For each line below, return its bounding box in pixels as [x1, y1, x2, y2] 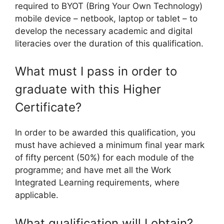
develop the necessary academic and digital [15, 25, 192, 36]
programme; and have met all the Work [15, 165, 171, 175]
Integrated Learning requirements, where [15, 177, 179, 187]
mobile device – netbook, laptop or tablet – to [15, 13, 197, 23]
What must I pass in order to [15, 64, 177, 78]
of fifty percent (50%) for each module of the [15, 152, 194, 162]
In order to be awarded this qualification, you [15, 127, 195, 137]
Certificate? [15, 100, 81, 114]
